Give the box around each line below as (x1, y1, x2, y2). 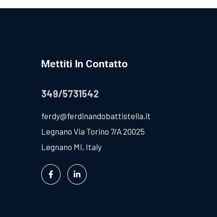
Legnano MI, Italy (41, 141, 102, 152)
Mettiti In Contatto (41, 58, 128, 70)
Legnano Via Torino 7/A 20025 (41, 126, 145, 136)
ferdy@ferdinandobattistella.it (41, 110, 151, 121)
